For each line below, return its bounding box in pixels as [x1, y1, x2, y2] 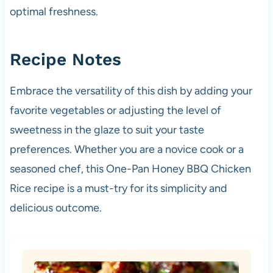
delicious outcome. [9, 200, 102, 214]
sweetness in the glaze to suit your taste [9, 122, 204, 136]
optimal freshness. [9, 4, 98, 18]
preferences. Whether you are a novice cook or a [9, 142, 244, 156]
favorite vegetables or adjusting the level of [9, 103, 221, 117]
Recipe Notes [9, 49, 121, 69]
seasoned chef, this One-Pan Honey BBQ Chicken [9, 161, 251, 175]
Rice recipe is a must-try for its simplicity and [9, 181, 227, 195]
